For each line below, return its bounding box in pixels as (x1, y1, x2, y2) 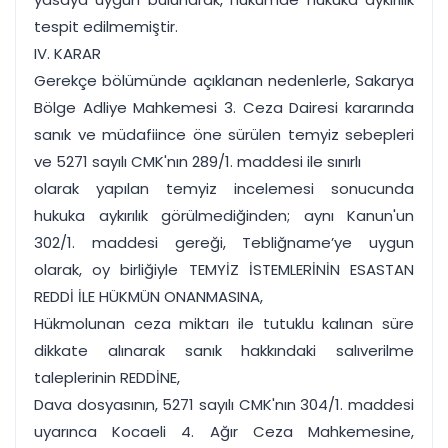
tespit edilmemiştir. (34, 16, 178, 37)
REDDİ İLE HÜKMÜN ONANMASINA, (34, 286, 263, 307)
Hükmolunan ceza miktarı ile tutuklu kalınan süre (34, 313, 414, 334)
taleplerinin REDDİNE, (34, 367, 180, 388)
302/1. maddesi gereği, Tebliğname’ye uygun (34, 232, 414, 253)
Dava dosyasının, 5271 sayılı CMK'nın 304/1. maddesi (34, 394, 414, 415)
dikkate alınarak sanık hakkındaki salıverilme (34, 340, 414, 361)
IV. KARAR (34, 43, 101, 64)
